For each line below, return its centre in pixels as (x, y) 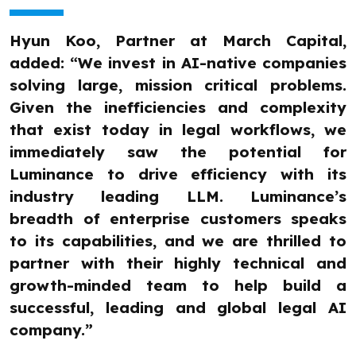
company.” (51, 330)
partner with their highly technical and (178, 263)
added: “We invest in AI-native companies (178, 63)
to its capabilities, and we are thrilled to (178, 241)
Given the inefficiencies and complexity (178, 108)
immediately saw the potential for (178, 152)
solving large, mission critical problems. (178, 85)
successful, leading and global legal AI (178, 308)
